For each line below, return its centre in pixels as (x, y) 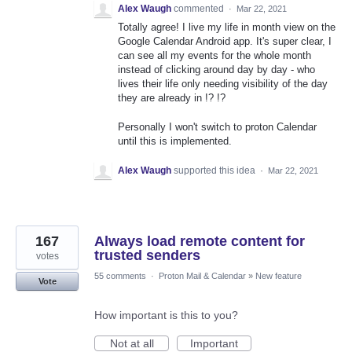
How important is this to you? (166, 315)
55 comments (120, 275)
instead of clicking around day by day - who (216, 70)
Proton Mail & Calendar (202, 275)
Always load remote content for (200, 241)
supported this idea (216, 170)
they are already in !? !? (172, 98)
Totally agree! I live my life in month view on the (227, 27)
